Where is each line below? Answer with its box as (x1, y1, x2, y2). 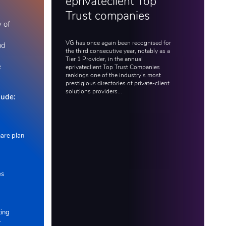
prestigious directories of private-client (65, 80, 169, 87)
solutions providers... (65, 88, 122, 95)
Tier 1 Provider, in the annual (65, 56, 143, 63)
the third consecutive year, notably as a (65, 48, 170, 54)
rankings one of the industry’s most (65, 72, 161, 79)
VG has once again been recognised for (65, 40, 171, 46)
